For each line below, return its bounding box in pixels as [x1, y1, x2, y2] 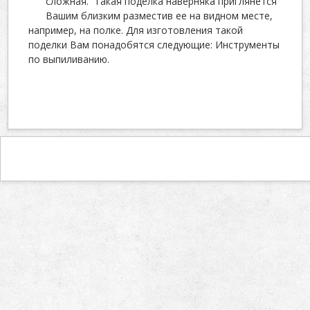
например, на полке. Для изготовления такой [28, 24, 244, 37]
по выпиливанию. [28, 53, 110, 66]
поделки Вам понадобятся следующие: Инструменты [28, 38, 280, 52]
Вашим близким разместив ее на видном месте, [46, 9, 273, 23]
